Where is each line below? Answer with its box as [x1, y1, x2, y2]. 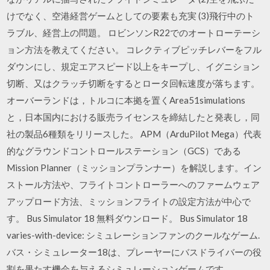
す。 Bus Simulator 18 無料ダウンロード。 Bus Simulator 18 [7, 212, 248, 224]
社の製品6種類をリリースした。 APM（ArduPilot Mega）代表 [7, 128, 262, 139]
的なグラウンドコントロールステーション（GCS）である [7, 145, 242, 156]
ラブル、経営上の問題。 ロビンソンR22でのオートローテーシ [7, 27, 261, 38]
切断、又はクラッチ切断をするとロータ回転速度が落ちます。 [7, 77, 260, 89]
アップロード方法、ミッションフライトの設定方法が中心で [7, 195, 251, 207]
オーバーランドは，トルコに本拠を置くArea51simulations [7, 94, 246, 105]
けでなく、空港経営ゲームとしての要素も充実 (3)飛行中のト [7, 10, 255, 21]
